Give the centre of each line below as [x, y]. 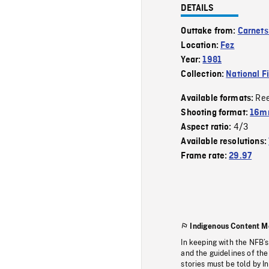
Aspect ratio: [207, 127]
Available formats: [218, 98]
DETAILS [198, 8]
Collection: [204, 74]
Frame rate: [205, 156]
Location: [201, 45]
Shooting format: [216, 113]
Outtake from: [209, 31]
